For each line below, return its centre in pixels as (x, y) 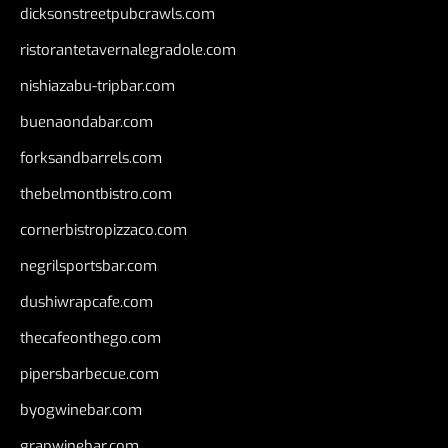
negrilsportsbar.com (88, 266)
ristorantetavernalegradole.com (128, 50)
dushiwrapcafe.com (86, 302)
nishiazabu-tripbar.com (97, 86)
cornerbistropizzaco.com (103, 230)
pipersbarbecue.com (89, 374)
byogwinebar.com (81, 410)
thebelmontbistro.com (96, 194)
